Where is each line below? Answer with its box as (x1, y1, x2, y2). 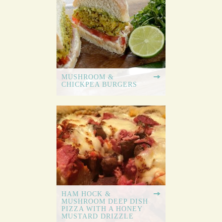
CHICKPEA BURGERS (61, 81, 137, 89)
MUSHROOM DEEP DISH (61, 198, 148, 206)
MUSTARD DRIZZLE (61, 213, 134, 221)
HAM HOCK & (61, 190, 111, 198)
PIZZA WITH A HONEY (61, 205, 143, 213)
